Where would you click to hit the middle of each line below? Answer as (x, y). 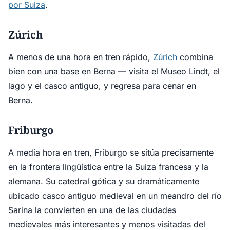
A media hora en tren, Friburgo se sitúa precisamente (111, 152)
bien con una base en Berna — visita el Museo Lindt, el (114, 71)
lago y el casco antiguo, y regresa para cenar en (102, 86)
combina (195, 57)
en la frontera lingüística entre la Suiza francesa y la (108, 167)
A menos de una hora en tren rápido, (81, 57)
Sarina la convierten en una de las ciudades (92, 210)
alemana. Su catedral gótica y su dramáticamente (104, 181)
